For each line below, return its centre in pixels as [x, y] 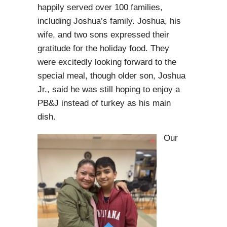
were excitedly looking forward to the [107, 62]
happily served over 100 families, [100, 8]
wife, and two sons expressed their [103, 35]
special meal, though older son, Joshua [111, 76]
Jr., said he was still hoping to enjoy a [109, 90]
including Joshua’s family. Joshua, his [109, 21]
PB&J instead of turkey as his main [104, 103]
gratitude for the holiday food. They [103, 49]
